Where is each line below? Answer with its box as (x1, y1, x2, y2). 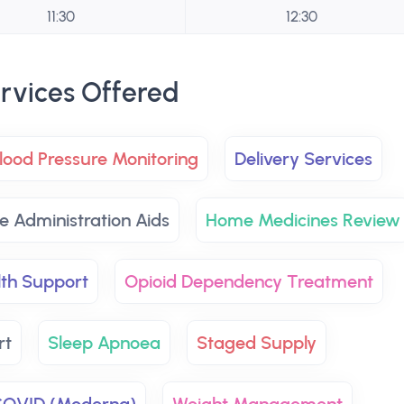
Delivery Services (234, 148, 372, 170)
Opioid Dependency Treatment (124, 271, 373, 292)
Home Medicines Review (205, 209, 400, 231)
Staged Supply (197, 332, 317, 353)
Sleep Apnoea (48, 332, 161, 353)
